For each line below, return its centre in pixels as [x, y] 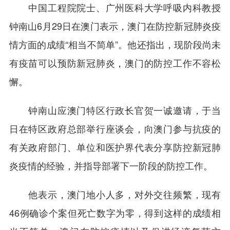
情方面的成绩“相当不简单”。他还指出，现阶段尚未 [115, 44]
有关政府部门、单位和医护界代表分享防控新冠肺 [115, 147]
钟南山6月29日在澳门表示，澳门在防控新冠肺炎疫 [115, 25]
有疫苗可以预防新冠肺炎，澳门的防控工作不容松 [115, 62]
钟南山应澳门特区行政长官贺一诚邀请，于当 [115, 110]
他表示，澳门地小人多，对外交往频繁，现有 [115, 194]
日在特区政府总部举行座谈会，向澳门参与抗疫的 [115, 128]
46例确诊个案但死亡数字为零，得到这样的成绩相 [115, 212]
